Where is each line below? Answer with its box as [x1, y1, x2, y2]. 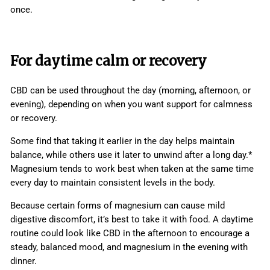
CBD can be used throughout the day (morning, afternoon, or [10, 85, 251, 96]
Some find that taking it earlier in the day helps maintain [10, 136, 234, 147]
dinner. [10, 256, 39, 267]
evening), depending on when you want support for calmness [10, 99, 253, 110]
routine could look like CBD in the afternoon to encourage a [10, 228, 250, 239]
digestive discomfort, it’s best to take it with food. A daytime [10, 214, 253, 225]
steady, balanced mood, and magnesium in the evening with [10, 242, 248, 253]
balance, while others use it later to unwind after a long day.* [10, 149, 252, 161]
